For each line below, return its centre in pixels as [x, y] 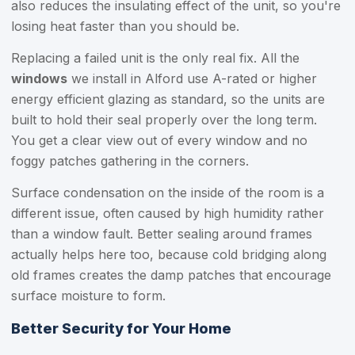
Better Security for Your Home [121, 328]
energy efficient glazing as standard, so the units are [168, 99]
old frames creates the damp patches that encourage [171, 275]
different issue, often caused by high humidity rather [168, 213]
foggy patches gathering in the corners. [130, 161]
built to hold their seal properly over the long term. [164, 120]
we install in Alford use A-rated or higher [192, 78]
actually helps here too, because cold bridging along [169, 254]
